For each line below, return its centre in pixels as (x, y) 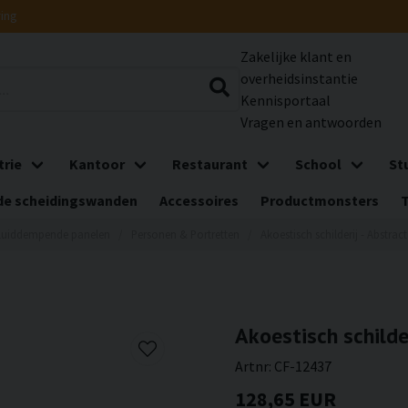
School (318, 164)
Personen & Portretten (185, 234)
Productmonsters (320, 200)
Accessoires (199, 200)
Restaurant (210, 164)
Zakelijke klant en (296, 56)
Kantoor (97, 164)
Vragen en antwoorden (311, 122)
